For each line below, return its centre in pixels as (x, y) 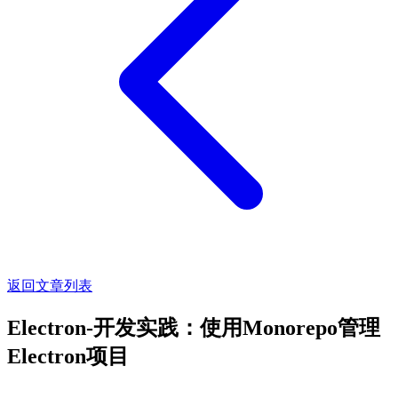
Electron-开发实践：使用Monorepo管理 (194, 327)
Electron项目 (68, 356)
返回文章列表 (50, 286)
